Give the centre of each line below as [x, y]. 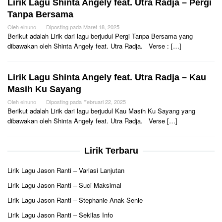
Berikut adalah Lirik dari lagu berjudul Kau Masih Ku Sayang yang [101, 111]
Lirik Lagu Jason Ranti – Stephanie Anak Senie [75, 200]
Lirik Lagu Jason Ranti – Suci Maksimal [64, 185]
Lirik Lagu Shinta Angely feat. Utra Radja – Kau [107, 77]
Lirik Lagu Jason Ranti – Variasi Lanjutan [66, 170]
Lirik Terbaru [111, 151]
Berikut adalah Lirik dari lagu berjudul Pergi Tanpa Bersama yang [100, 36]
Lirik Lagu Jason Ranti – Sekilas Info [60, 215]
